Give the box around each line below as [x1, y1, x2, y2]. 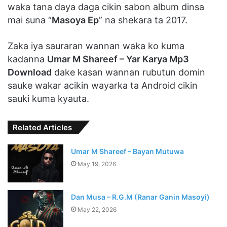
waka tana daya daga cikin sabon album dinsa [8, 1, 204, 12]
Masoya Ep [52, 14, 99, 25]
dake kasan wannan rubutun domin [52, 66, 205, 78]
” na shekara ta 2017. [99, 14, 187, 25]
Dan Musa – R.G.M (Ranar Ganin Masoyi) [71, 192, 210, 201]
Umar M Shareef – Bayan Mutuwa [71, 146, 184, 156]
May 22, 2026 [78, 205, 117, 213]
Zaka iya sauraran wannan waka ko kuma [8, 40, 184, 51]
